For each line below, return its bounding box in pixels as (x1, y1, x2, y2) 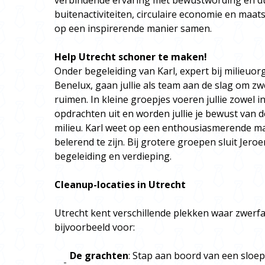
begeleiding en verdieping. (54, 150, 172, 163)
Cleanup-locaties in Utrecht (54, 178, 186, 191)
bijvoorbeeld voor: (54, 221, 135, 234)
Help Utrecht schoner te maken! (54, 50, 207, 63)
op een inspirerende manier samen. (54, 22, 212, 35)
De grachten (70, 249, 128, 262)
